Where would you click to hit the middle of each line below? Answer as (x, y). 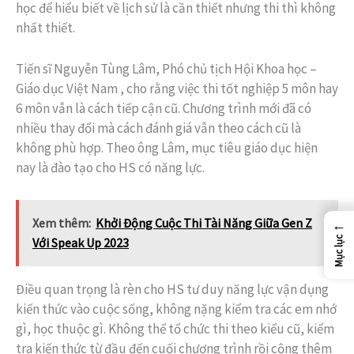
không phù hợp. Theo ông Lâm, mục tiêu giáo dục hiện (167, 148)
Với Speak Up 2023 (81, 242)
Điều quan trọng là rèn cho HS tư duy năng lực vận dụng (172, 289)
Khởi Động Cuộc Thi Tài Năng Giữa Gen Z (204, 222)
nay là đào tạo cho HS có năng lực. (110, 168)
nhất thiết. (45, 28)
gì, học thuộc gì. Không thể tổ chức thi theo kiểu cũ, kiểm (175, 328)
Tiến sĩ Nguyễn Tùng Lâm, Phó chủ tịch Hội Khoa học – (166, 69)
